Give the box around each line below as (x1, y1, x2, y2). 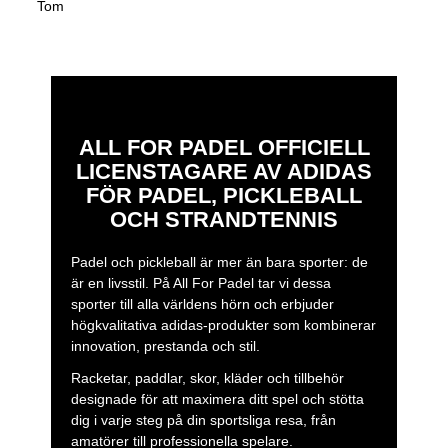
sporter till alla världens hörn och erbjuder (70, 295, 334, 312)
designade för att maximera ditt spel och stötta (70, 391, 364, 408)
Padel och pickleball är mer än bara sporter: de (70, 253, 368, 270)
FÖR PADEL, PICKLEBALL (86, 182, 362, 208)
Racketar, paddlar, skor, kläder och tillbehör (70, 370, 344, 387)
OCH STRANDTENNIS (110, 206, 338, 232)
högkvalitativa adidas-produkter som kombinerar (70, 316, 376, 333)
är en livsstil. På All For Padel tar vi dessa (70, 274, 331, 291)
